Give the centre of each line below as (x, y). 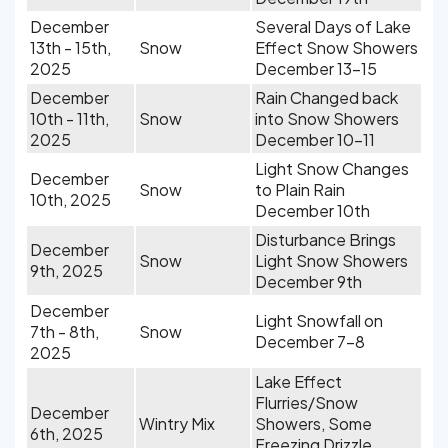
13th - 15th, (70, 47)
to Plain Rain (300, 189)
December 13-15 (316, 68)
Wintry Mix (177, 423)
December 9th (308, 281)
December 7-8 (310, 341)
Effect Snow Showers (336, 47)
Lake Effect (298, 381)
